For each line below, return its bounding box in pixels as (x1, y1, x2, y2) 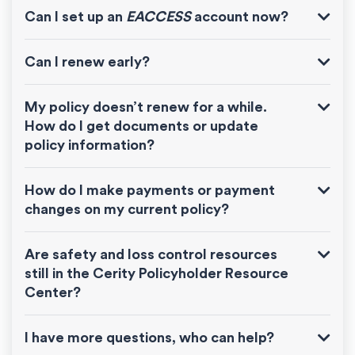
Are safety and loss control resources (25, 247, 277, 261)
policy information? (25, 138, 155, 152)
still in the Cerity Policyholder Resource (25, 266, 288, 281)
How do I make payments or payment (25, 183, 275, 197)
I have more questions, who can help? (25, 330, 274, 345)
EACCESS (126, 10, 191, 24)
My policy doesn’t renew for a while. (25, 100, 267, 114)
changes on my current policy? (25, 202, 229, 216)
